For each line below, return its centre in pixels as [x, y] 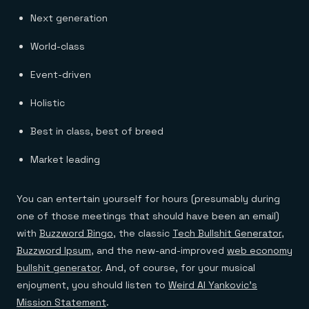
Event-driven [61, 74]
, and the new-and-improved [159, 250]
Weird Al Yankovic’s [213, 285]
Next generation [69, 18]
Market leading [65, 159]
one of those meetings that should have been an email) [148, 216]
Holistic [48, 103]
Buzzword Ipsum [54, 250]
